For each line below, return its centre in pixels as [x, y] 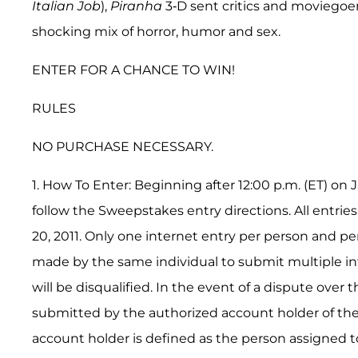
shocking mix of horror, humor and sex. [156, 32]
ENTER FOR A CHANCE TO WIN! [133, 70]
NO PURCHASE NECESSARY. [123, 147]
